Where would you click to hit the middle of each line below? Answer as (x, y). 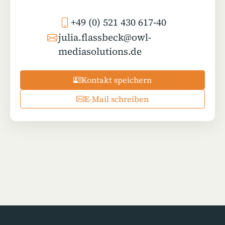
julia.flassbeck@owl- (105, 37)
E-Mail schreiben (117, 99)
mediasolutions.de (100, 51)
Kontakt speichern (117, 80)
